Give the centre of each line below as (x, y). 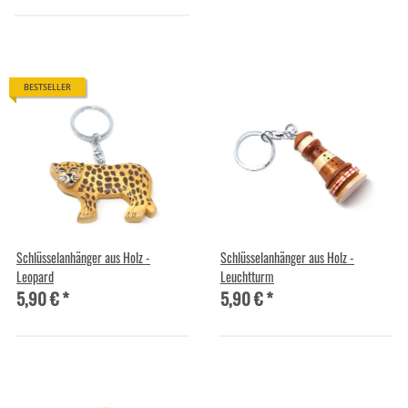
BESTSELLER (47, 87)
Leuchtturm (247, 276)
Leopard (35, 276)
